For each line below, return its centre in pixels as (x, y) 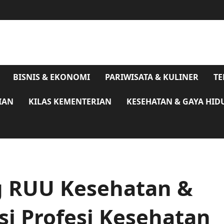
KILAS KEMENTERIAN (70, 101)
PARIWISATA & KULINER (152, 77)
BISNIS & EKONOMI (51, 77)
